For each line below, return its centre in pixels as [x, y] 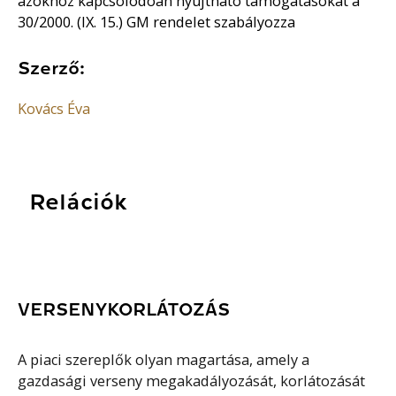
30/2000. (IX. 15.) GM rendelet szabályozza [157, 22]
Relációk [77, 202]
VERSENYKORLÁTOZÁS [124, 309]
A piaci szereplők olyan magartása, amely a [164, 359]
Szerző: [52, 69]
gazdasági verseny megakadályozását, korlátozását [192, 381]
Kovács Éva [54, 109]
